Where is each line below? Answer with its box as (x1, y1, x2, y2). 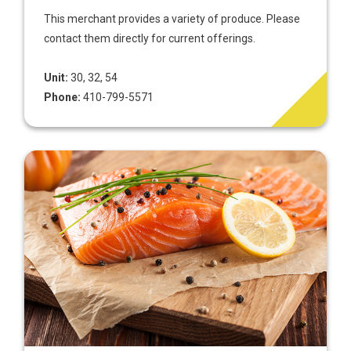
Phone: (44, 91, 81, 103)
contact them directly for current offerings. (44, 32, 256, 45)
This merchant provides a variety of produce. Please (44, 13, 301, 25)
